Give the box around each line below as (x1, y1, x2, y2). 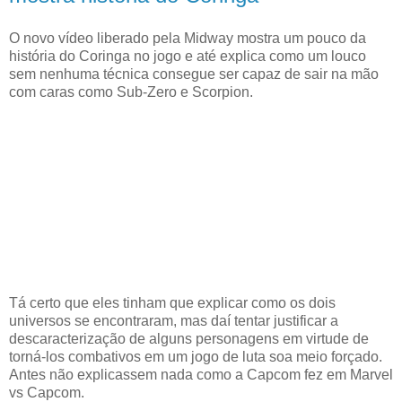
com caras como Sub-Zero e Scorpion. (9, 83, 253, 100)
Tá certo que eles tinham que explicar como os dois (9, 294, 336, 310)
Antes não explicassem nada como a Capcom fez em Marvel (9, 366, 393, 382)
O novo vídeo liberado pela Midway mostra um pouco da (9, 30, 366, 46)
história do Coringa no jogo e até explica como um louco (9, 48, 366, 64)
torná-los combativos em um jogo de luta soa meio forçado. (9, 348, 382, 364)
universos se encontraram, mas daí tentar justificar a (9, 312, 338, 328)
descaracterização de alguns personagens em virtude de (9, 330, 369, 346)
